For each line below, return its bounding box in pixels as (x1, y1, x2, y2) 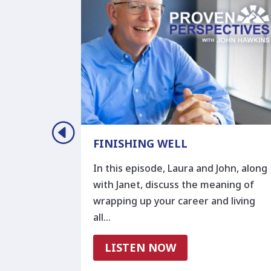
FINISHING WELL (93, 136, 188, 151)
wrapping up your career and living (93, 194, 256, 208)
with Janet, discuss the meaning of (93, 178, 255, 192)
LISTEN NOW (105, 240, 177, 255)
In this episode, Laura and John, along (93, 162, 268, 175)
